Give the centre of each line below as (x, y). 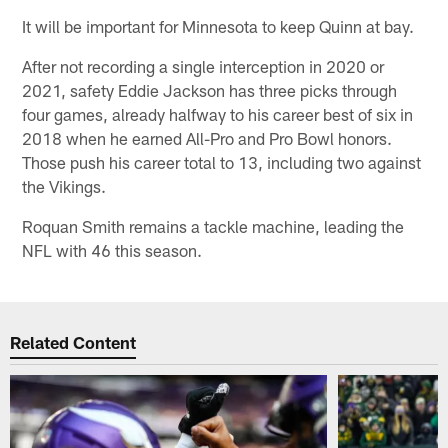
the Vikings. (64, 186)
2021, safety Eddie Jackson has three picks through (210, 90)
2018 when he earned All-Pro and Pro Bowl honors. (207, 138)
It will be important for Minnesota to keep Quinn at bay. (218, 26)
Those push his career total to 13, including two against (222, 162)
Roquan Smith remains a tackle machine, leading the (213, 226)
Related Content (73, 342)
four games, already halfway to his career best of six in (218, 114)
